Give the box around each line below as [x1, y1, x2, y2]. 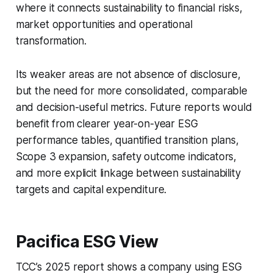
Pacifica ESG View [15, 232, 158, 252]
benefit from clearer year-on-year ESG [15, 118, 198, 130]
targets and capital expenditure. [15, 183, 167, 196]
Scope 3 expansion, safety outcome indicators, [15, 151, 237, 163]
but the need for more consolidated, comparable [15, 85, 247, 97]
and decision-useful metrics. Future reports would [15, 101, 252, 114]
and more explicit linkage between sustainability [15, 167, 241, 180]
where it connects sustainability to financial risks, [15, 2, 243, 15]
